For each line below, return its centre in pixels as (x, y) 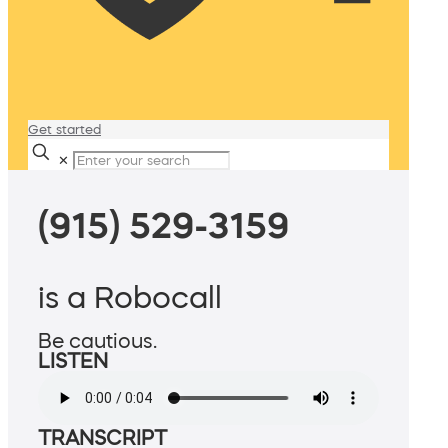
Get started (64, 129)
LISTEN (73, 361)
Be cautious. (97, 341)
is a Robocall (130, 297)
